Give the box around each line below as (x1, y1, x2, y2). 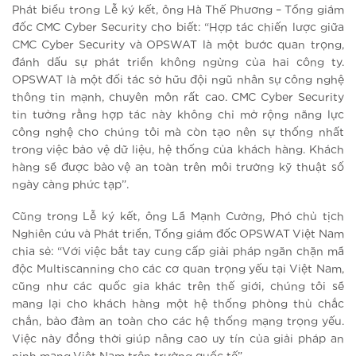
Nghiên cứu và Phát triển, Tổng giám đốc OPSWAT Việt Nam (12, 228, 344, 240)
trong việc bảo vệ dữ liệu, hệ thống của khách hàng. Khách (12, 144, 344, 156)
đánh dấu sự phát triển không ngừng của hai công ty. (12, 56, 344, 68)
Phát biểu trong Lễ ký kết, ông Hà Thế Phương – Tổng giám (12, 4, 344, 16)
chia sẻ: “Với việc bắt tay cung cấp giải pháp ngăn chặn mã (12, 246, 344, 257)
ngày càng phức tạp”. (12, 179, 129, 191)
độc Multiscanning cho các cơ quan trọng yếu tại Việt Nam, (12, 263, 344, 275)
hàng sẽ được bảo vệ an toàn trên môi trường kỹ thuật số (12, 161, 344, 173)
